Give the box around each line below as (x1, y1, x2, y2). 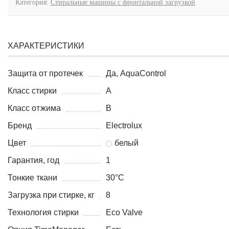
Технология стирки (8, 208, 79, 217)
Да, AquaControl (106, 69, 167, 78)
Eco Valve (106, 208, 143, 217)
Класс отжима (8, 104, 61, 112)
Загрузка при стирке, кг (8, 191, 95, 199)
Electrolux (106, 121, 143, 130)
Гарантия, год (8, 156, 59, 165)
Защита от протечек (8, 69, 83, 78)
